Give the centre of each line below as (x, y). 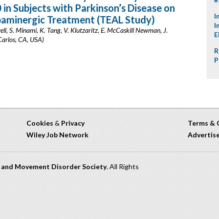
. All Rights (123, 166)
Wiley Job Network (57, 135)
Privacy (73, 123)
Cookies (40, 123)
